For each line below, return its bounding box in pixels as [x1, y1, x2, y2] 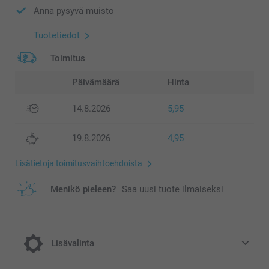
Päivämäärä [71, 76, 119, 88]
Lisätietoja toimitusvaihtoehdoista [15, 159, 142, 169]
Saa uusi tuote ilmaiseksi [122, 184, 223, 195]
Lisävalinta [51, 238, 94, 249]
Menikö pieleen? [50, 184, 116, 195]
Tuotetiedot [34, 29, 80, 41]
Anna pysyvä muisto [34, 5, 114, 17]
